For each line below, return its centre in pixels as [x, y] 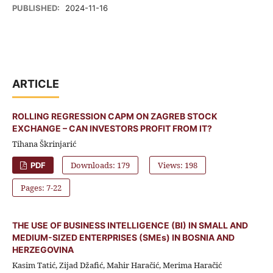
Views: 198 [178, 165]
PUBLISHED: [37, 8]
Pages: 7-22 [41, 187]
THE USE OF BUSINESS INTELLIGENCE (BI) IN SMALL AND [130, 225]
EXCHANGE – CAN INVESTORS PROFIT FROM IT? [112, 128]
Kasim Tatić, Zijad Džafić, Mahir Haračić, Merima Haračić [117, 265]
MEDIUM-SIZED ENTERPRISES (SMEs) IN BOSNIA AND [123, 237]
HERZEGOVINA [43, 249]
